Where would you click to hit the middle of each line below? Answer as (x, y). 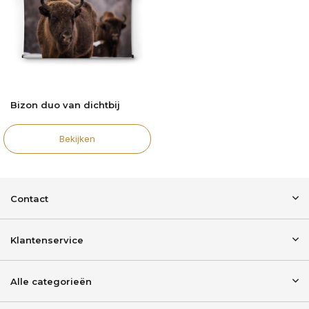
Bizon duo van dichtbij (65, 104)
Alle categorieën (51, 281)
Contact (29, 199)
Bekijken (77, 138)
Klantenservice (47, 240)
